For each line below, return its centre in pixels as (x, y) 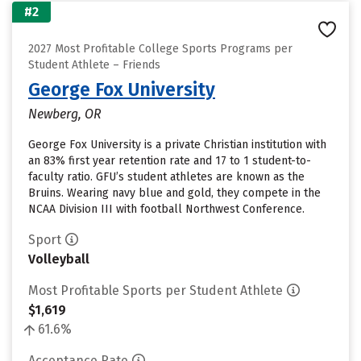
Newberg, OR (65, 114)
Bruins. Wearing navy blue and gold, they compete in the (174, 193)
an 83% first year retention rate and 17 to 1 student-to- (170, 161)
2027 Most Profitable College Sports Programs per (160, 49)
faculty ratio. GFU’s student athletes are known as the (166, 177)
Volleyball (59, 259)
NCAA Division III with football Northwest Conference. (166, 209)
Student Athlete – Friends (94, 65)
